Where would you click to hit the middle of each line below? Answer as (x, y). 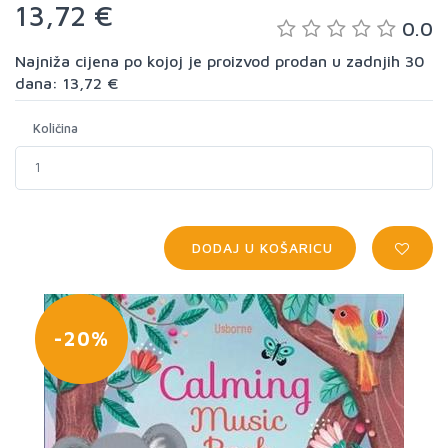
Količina (55, 128)
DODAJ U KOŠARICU (260, 247)
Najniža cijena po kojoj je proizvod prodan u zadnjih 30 (220, 61)
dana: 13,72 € (66, 83)
